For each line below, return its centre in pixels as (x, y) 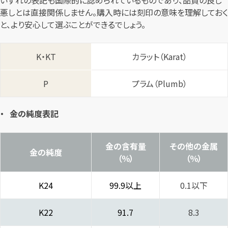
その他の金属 (194, 146)
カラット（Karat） (160, 57)
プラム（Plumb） (160, 84)
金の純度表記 (34, 114)
